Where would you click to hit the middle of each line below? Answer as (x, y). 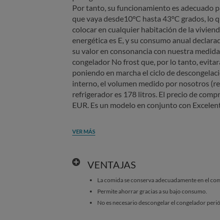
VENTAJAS (111, 165)
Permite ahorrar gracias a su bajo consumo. (152, 191)
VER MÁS (84, 131)
